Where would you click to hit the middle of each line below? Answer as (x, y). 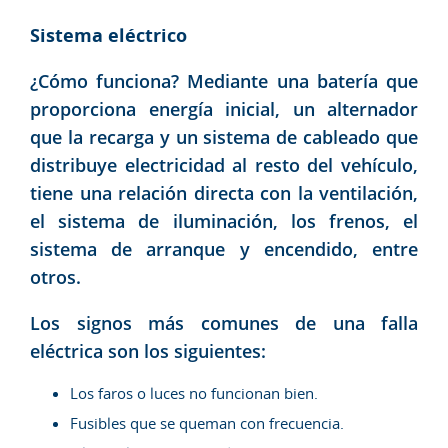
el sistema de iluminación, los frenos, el (224, 220)
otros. (55, 276)
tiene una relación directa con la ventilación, (224, 192)
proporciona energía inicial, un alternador (224, 108)
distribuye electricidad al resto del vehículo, (224, 164)
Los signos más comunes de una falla (224, 322)
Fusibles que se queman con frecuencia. (207, 422)
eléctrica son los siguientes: (148, 350)
